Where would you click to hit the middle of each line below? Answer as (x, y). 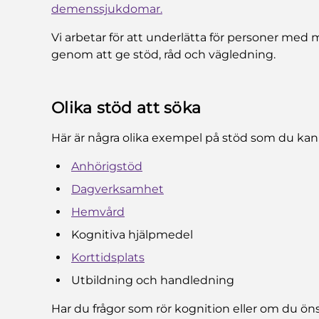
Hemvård (98, 211)
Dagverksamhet (117, 189)
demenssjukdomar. (107, 9)
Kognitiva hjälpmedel (132, 234)
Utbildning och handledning (153, 280)
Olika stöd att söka (126, 108)
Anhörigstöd (107, 166)
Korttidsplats (108, 257)
